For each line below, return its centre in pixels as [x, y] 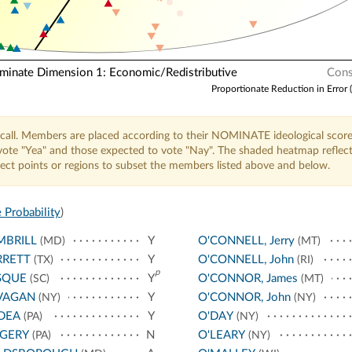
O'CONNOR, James [247, 279]
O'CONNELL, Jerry [246, 241]
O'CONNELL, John [246, 260]
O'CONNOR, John [244, 298]
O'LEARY [221, 335]
